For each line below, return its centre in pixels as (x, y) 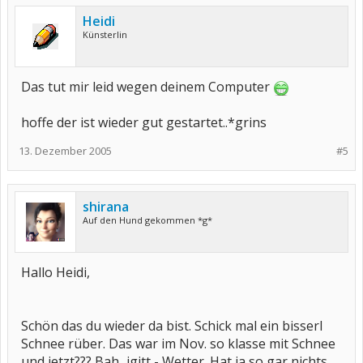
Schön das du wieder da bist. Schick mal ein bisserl (172, 326)
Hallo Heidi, (56, 272)
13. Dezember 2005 (65, 151)
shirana (106, 207)
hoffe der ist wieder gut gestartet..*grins (144, 122)
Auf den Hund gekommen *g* (147, 220)
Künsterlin (105, 34)
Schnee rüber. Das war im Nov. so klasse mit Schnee (178, 344)
